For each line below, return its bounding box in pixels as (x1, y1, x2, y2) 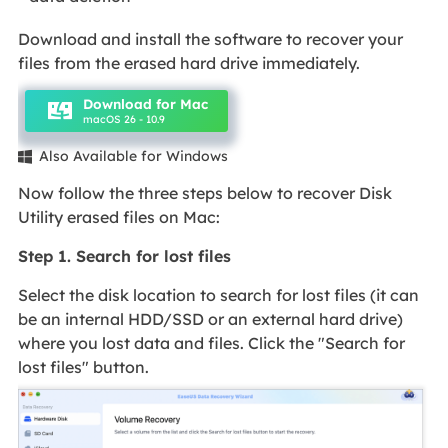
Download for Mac (83, 94, 209, 112)
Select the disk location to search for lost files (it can (17, 285, 419, 306)
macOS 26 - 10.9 (83, 111, 166, 126)
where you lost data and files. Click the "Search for (17, 333, 405, 354)
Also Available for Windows (34, 147, 228, 166)
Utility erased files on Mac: (17, 207, 220, 228)
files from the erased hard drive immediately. (17, 53, 360, 74)
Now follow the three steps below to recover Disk (17, 183, 392, 204)
